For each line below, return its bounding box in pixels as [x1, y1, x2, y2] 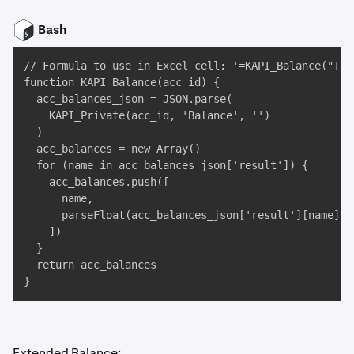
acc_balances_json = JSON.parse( [24, 92, 232, 106]
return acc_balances [24, 258, 156, 272]
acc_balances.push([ [24, 175, 169, 189]
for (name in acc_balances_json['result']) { [24, 159, 308, 172]
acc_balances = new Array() [24, 142, 201, 156]
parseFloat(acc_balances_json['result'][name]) [24, 209, 346, 222]
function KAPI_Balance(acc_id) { [24, 76, 220, 89]
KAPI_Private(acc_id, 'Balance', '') [24, 109, 270, 122]
